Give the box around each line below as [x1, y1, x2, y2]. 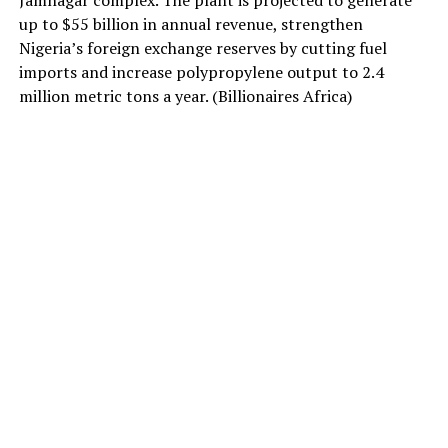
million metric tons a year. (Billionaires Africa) [18, 85, 352, 108]
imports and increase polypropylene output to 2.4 [18, 61, 384, 84]
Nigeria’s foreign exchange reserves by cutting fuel [18, 37, 387, 60]
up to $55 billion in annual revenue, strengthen [18, 13, 363, 36]
